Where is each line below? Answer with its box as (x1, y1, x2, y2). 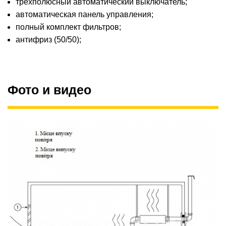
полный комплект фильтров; (16, 23, 121, 32)
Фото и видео (8, 83, 91, 97)
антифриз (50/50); (16, 35, 81, 44)
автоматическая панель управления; (16, 10, 153, 19)
